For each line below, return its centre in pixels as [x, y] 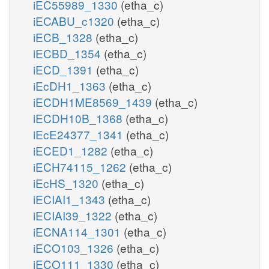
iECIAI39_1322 [74, 215]
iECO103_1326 [75, 247]
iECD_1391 [65, 69]
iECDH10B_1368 [79, 118]
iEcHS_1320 [67, 183]
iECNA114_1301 [78, 231]
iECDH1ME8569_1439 [94, 101]
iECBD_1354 [68, 53]
